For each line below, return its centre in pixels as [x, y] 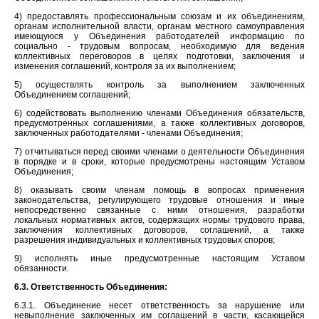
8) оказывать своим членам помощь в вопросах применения [159, 190]
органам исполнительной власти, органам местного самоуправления [159, 26]
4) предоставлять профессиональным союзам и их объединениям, [159, 16]
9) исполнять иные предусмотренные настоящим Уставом [159, 258]
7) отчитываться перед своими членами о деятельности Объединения [159, 151]
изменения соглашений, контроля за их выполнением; [125, 66]
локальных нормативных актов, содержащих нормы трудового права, [159, 220]
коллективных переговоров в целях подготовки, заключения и [159, 56]
